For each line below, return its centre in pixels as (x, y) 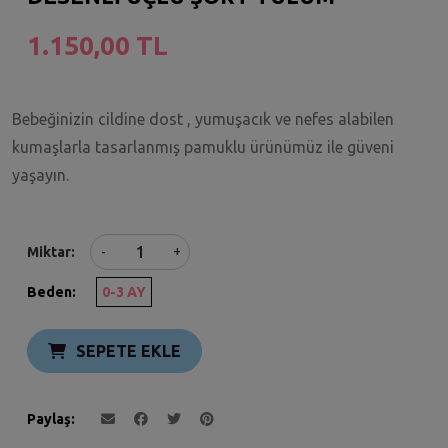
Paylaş (49, 418)
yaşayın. (40, 174)
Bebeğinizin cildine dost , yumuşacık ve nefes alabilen (203, 118)
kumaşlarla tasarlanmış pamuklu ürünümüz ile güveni (203, 146)
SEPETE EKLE (128, 350)
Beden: (51, 291)
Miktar (49, 251)
